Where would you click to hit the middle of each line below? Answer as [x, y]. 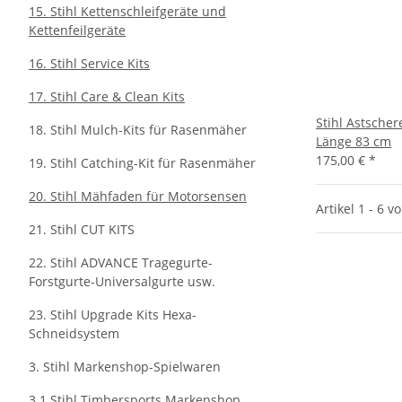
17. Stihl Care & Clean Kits [107, 96]
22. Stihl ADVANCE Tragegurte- [121, 262]
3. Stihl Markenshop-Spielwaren [125, 367]
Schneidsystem [74, 333]
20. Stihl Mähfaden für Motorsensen [138, 196]
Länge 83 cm [354, 141]
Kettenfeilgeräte [77, 30]
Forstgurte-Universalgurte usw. [122, 281]
